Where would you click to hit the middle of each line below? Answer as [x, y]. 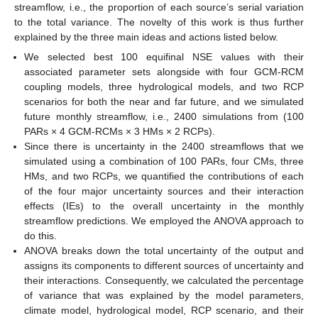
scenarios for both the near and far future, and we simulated [164, 102]
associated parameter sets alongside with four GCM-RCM [164, 72]
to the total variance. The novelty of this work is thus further [159, 22]
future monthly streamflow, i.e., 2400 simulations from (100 [164, 116]
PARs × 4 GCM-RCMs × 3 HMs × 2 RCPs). [120, 131]
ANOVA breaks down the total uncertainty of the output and [164, 251]
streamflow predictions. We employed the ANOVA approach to [164, 221]
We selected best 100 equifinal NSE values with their [164, 57]
